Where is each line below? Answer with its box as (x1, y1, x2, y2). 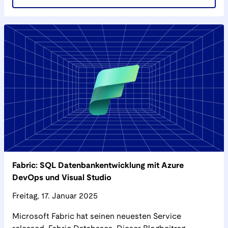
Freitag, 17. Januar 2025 (12, 192, 98, 200)
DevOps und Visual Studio (12, 174, 111, 182)
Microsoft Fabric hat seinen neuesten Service (12, 213, 181, 220)
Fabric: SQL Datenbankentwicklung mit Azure (12, 162, 184, 169)
